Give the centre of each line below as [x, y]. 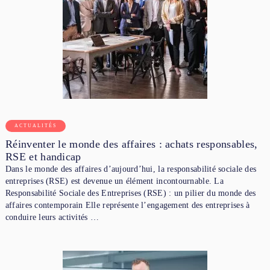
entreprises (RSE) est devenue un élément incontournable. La [114, 181]
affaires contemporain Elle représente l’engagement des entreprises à [127, 205]
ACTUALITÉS [35, 125]
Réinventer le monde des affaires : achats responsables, [131, 144]
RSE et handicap [43, 156]
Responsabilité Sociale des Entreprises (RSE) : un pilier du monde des [130, 193]
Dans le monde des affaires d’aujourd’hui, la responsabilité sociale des [131, 169]
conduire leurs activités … [52, 217]
